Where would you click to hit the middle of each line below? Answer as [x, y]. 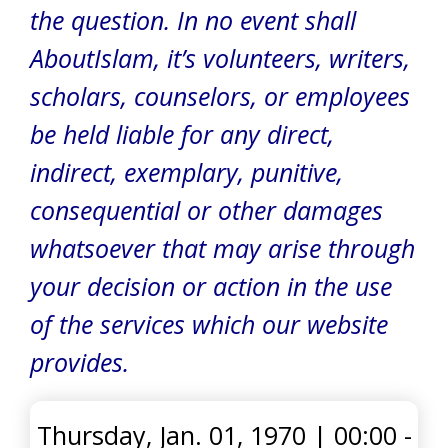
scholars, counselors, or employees [220, 96]
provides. [83, 362]
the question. [100, 20]
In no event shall [266, 20]
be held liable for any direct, [182, 134]
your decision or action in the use [211, 286]
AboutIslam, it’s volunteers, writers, [220, 58]
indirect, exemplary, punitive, [186, 172]
